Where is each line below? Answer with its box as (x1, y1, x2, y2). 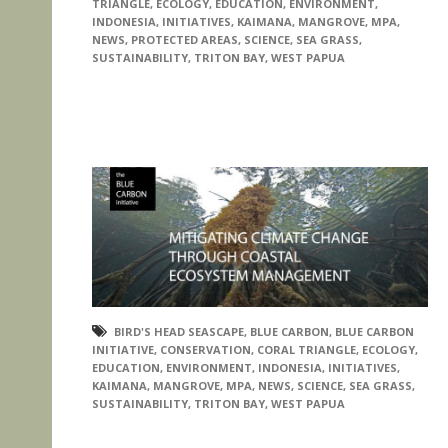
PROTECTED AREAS (131, 31, 238, 47)
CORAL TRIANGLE (257, 342, 356, 358)
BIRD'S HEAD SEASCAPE (114, 324, 244, 340)
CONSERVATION (160, 342, 251, 358)
